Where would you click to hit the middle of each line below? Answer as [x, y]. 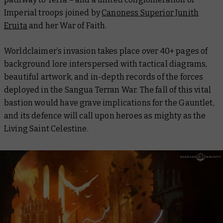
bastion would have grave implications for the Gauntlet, [109, 103]
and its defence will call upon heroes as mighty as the [105, 116]
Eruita [16, 26]
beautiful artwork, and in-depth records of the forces [104, 77]
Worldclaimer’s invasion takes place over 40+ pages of [106, 51]
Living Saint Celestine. [46, 129]
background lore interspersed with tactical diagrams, [106, 64]
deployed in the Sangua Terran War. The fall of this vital [108, 90]
